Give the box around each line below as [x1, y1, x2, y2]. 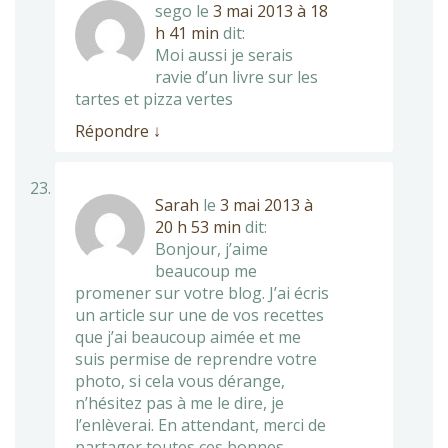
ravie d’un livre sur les [155, 65, 318, 88]
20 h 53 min [155, 215, 241, 238]
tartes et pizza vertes [75, 87, 233, 110]
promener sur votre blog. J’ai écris [75, 281, 329, 304]
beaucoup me [155, 259, 257, 282]
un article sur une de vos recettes [75, 303, 324, 326]
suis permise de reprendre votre [75, 347, 317, 370]
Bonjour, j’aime [155, 237, 268, 260]
